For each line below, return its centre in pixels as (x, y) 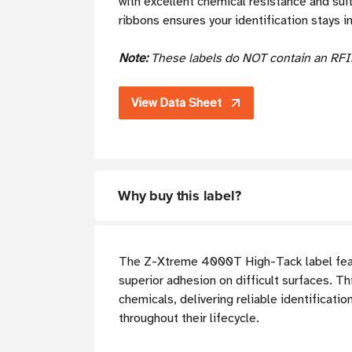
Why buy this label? (180, 196)
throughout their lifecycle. (189, 319)
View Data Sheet (176, 103)
